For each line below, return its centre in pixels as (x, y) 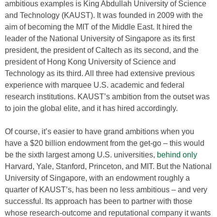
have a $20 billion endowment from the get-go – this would (105, 143)
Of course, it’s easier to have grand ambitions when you (100, 132)
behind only (177, 155)
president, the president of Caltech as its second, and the (102, 50)
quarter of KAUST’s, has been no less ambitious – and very (106, 190)
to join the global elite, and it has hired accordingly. (91, 108)
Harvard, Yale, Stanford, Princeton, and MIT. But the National (108, 166)
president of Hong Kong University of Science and (90, 62)
